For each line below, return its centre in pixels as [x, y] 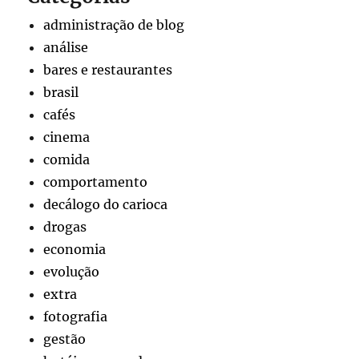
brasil [61, 92]
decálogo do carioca [106, 204]
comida [67, 159]
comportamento [96, 182]
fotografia [76, 316]
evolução [72, 271]
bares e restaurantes [108, 69]
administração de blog [114, 24]
